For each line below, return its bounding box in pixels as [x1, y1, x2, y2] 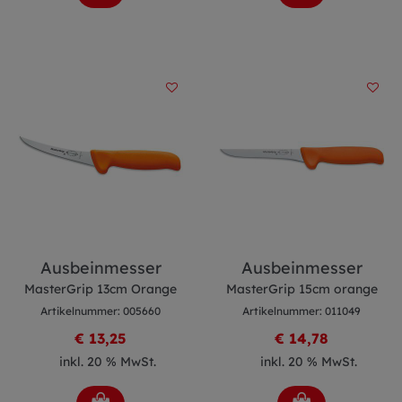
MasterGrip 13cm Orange [24, 281, 177, 297]
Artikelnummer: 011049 [242, 304, 361, 318]
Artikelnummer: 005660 [40, 304, 161, 318]
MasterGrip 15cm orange [225, 281, 378, 297]
